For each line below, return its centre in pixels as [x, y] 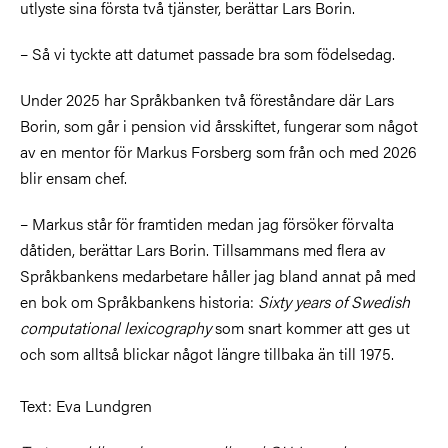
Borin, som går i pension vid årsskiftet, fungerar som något [219, 125]
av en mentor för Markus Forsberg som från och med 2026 [218, 151]
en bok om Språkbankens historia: [139, 301]
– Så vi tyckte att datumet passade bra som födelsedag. [207, 53]
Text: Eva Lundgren [86, 405]
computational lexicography [117, 327]
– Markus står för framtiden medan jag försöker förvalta [207, 223]
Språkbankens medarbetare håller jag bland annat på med [218, 275]
